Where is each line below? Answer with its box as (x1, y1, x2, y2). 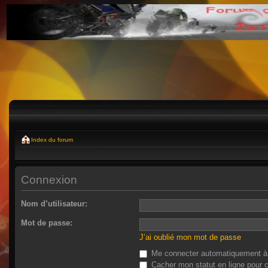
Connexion (21, 173, 77, 186)
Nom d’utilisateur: (21, 199, 87, 208)
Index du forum (31, 136, 73, 143)
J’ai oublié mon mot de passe (139, 232, 241, 242)
